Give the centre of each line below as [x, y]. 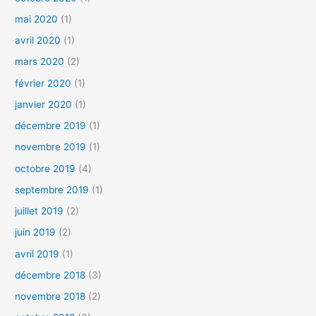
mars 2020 [40, 62]
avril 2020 [38, 41]
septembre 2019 [52, 189]
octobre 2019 [45, 168]
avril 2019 [37, 254]
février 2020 [43, 83]
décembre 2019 [51, 126]
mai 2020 [37, 19]
